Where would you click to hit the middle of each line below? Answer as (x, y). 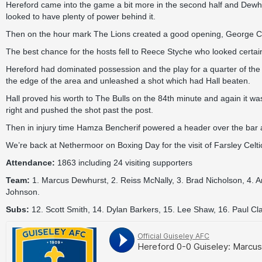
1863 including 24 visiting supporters (124, 163)
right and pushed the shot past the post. (80, 110)
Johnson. (23, 192)
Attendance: (30, 163)
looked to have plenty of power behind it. (81, 16)
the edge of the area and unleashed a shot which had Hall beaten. (128, 81)
